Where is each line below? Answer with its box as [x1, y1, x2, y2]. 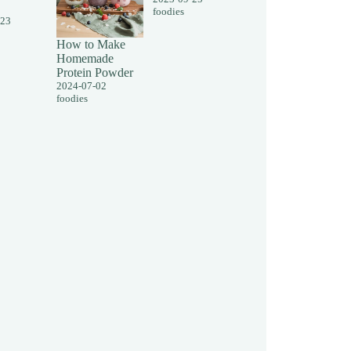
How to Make [56, 37, 126, 51]
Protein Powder [56, 65, 134, 79]
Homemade [56, 51, 114, 65]
